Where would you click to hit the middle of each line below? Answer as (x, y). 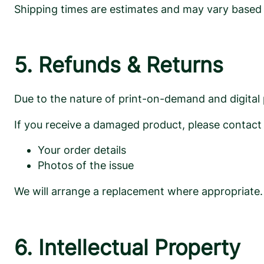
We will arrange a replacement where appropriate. (138, 192)
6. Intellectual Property (127, 247)
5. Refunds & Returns (119, 65)
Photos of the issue (86, 166)
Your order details (82, 150)
